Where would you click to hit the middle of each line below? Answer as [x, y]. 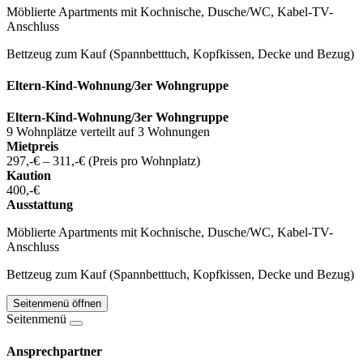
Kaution [29, 176]
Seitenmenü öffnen [57, 304]
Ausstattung [40, 205]
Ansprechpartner [54, 351]
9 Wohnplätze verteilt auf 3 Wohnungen [108, 132]
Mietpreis [32, 147]
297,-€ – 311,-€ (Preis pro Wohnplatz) [103, 161]
